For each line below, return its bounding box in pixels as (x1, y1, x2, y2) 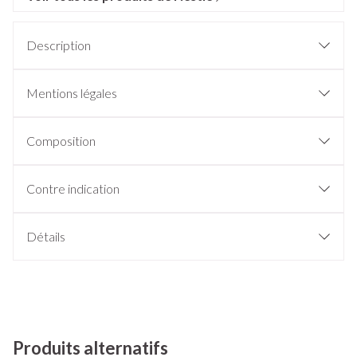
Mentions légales (26, 85, 117, 100)
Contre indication (26, 181, 120, 196)
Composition (26, 133, 96, 148)
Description (26, 37, 91, 53)
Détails (26, 229, 65, 244)
